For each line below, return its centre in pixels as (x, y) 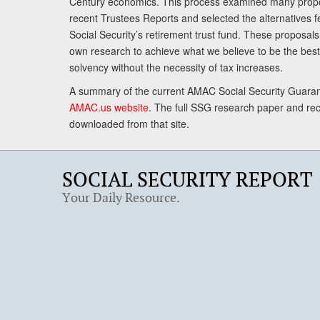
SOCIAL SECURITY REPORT (187, 179)
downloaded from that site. (129, 123)
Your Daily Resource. (121, 197)
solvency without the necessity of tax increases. (176, 67)
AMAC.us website (109, 107)
